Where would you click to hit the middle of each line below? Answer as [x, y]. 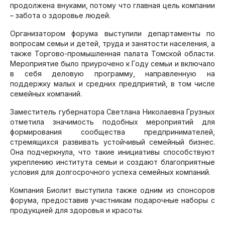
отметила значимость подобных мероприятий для [113, 122]
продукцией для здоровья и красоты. [77, 210]
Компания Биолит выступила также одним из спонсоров [113, 190]
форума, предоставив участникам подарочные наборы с [113, 200]
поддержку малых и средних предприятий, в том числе [113, 84]
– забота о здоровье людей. [60, 15]
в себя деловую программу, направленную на [113, 74]
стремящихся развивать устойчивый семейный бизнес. [113, 142]
